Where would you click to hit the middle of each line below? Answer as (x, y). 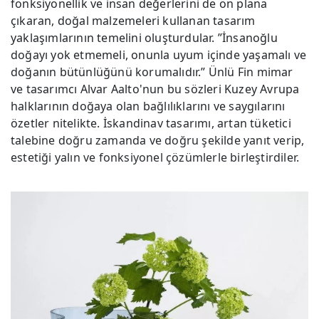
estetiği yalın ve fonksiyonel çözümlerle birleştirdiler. (155, 158)
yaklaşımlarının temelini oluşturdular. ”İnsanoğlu (144, 38)
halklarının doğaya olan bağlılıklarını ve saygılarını (148, 106)
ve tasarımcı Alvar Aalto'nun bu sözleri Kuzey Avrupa (155, 89)
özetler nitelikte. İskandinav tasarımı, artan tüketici (151, 124)
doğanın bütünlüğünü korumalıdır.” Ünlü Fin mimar (152, 72)
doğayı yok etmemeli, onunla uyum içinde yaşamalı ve (159, 55)
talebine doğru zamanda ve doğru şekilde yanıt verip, (158, 141)
